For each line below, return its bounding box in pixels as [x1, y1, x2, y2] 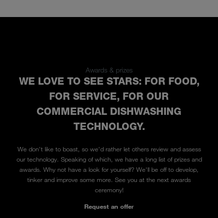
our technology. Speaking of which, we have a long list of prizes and [16, 155, 202, 163]
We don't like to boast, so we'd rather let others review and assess [17, 145, 201, 153]
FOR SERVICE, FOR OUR [49, 91, 169, 103]
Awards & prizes [85, 66, 133, 74]
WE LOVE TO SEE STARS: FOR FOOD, [18, 75, 200, 88]
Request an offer [84, 202, 134, 211]
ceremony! [94, 186, 124, 194]
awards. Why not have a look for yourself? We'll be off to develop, [19, 165, 199, 174]
